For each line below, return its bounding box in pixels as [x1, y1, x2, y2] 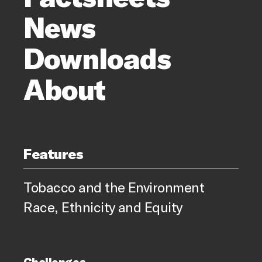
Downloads [23, 41, 171, 75]
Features [23, 145, 84, 163]
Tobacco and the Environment [23, 178, 205, 196]
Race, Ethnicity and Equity [23, 198, 183, 216]
